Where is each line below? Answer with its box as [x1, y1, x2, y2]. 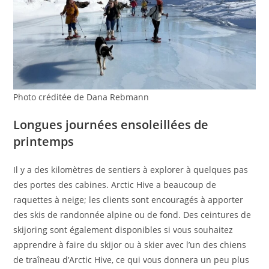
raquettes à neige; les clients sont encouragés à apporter [13, 193, 244, 205]
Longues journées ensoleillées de [13, 116, 209, 133]
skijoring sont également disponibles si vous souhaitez [13, 223, 234, 235]
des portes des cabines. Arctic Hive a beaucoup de [13, 178, 217, 190]
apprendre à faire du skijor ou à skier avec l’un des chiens [13, 238, 247, 250]
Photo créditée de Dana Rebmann [13, 91, 150, 103]
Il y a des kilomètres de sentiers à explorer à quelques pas [13, 163, 249, 175]
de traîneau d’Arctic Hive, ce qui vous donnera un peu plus [13, 253, 250, 265]
